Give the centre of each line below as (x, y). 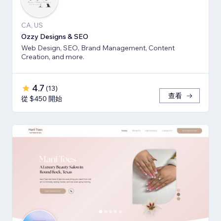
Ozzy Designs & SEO (55, 37)
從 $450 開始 (42, 99)
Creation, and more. (53, 57)
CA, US (32, 25)
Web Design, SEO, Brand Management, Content (98, 48)
